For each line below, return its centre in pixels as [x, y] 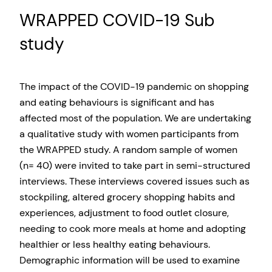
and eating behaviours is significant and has [117, 102]
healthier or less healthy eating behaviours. [115, 244]
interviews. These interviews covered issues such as [134, 181]
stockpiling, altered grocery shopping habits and [127, 197]
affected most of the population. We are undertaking [135, 118]
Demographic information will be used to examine [130, 260]
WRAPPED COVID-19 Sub [117, 21]
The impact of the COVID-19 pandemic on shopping [134, 86]
